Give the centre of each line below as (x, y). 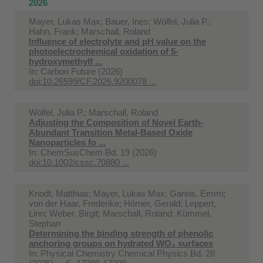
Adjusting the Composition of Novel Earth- (116, 122)
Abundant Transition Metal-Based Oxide (111, 132)
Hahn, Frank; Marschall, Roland (90, 31)
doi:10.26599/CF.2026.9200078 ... (92, 81)
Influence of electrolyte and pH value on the (117, 41)
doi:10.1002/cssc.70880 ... (79, 162)
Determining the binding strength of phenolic (121, 233)
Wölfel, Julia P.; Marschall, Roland (93, 112)
